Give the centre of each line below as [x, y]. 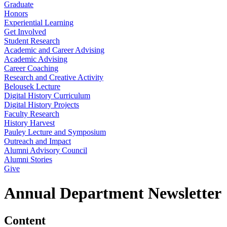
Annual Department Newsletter [113, 193]
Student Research [32, 41]
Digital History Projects [42, 105]
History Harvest [29, 123]
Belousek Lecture [32, 86]
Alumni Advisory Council [46, 150]
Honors [16, 13]
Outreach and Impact [37, 141]
